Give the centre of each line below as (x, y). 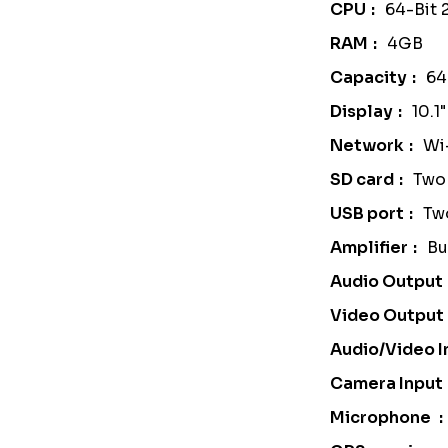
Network (366, 145)
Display (361, 111)
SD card (361, 179)
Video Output (386, 315)
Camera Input (386, 383)
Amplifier (368, 247)
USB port (366, 213)
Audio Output (386, 281)
